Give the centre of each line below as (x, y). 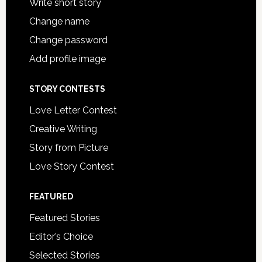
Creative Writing (63, 129)
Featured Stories (64, 218)
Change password (68, 40)
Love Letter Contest (73, 110)
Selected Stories (64, 255)
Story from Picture (68, 148)
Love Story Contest (71, 166)
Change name (59, 21)
